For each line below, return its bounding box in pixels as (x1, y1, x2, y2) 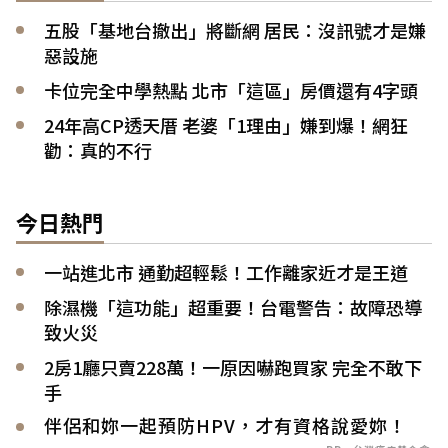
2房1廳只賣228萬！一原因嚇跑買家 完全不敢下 (44, 353, 422, 380)
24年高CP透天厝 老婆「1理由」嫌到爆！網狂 (44, 111, 408, 138)
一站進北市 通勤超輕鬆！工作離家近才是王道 (44, 258, 408, 285)
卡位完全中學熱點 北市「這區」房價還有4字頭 (44, 76, 418, 103)
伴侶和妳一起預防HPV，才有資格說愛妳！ (44, 411, 407, 438)
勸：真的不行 (44, 136, 152, 163)
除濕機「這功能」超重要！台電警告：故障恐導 (44, 293, 422, 320)
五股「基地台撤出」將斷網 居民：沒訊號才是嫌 (44, 16, 426, 43)
